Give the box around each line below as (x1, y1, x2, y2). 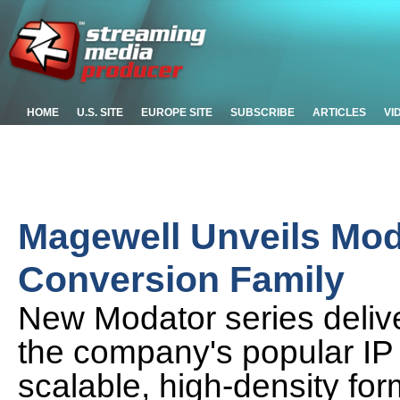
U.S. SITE (77, 106, 123, 119)
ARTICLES (312, 106, 366, 119)
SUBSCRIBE (230, 106, 295, 119)
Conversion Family (18, 258, 345, 300)
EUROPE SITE (141, 106, 212, 119)
